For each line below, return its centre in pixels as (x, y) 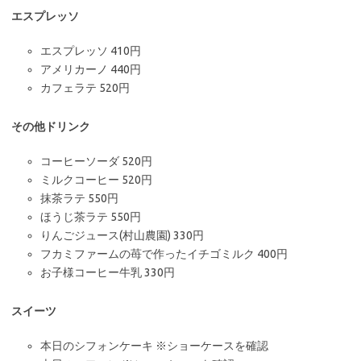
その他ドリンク (51, 126)
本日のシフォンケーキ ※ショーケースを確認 (154, 345)
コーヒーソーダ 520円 (96, 161)
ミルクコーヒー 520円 (96, 179)
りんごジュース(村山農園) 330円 (122, 235)
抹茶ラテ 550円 (79, 198)
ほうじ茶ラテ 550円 (91, 216)
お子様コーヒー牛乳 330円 (108, 272)
